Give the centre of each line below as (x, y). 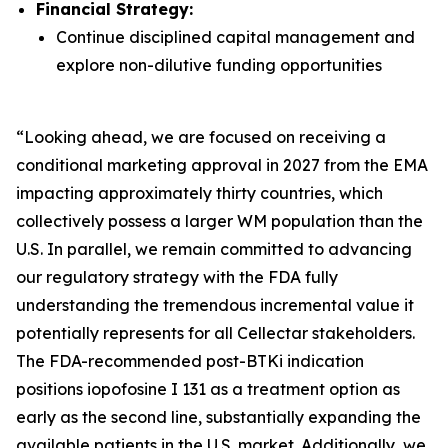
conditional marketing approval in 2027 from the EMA (222, 165)
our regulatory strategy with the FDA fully (177, 277)
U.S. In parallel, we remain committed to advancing (214, 249)
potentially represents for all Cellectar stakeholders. (215, 333)
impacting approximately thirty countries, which (199, 193)
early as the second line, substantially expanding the (218, 417)
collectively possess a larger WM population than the (219, 221)
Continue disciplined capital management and (235, 37)
